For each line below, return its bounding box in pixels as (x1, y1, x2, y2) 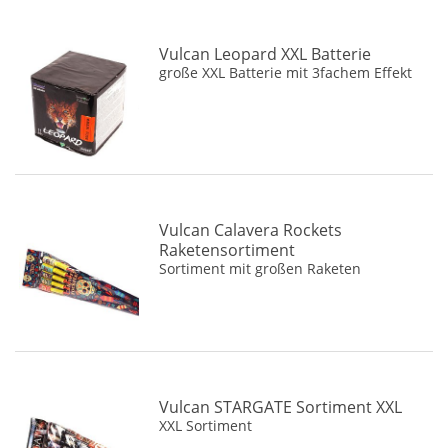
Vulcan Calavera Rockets (159, 219, 343, 242)
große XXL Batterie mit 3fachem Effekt (159, 63, 413, 83)
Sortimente (41, 63, 111, 81)
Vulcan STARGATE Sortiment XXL (159, 395, 403, 418)
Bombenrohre (41, 33, 128, 51)
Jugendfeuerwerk (41, 3, 145, 21)
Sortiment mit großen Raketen (159, 259, 362, 279)
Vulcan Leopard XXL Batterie (159, 43, 372, 66)
